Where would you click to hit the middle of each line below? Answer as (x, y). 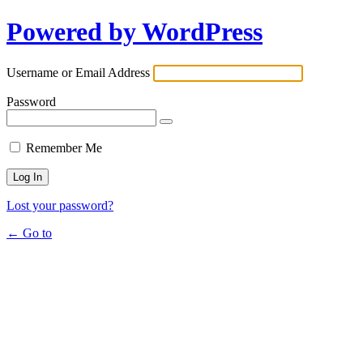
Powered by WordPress (135, 32)
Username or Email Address (78, 72)
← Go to (29, 233)
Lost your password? (60, 205)
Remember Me (64, 147)
